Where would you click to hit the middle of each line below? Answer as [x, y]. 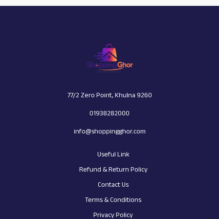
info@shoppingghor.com [109, 131]
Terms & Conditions [113, 200]
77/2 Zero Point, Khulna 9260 [109, 95]
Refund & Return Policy [113, 169]
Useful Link [113, 154]
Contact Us [113, 185]
